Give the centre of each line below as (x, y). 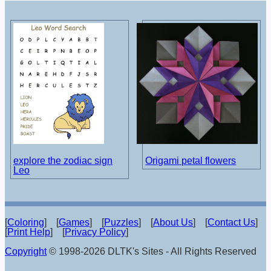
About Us (173, 222)
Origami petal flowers (191, 161)
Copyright (26, 251)
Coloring (26, 222)
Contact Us (231, 222)
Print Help (29, 232)
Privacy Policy (95, 232)
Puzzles (121, 222)
